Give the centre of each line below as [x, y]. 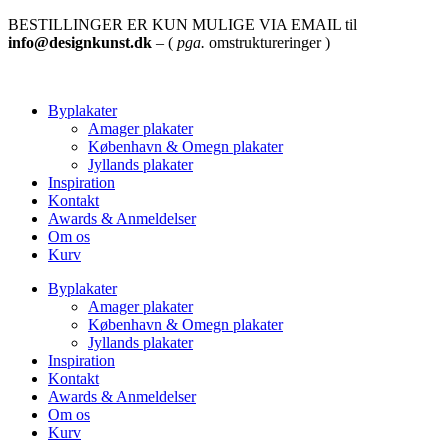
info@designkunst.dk [82, 42]
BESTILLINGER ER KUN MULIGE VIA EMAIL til [182, 24]
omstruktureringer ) [269, 42]
